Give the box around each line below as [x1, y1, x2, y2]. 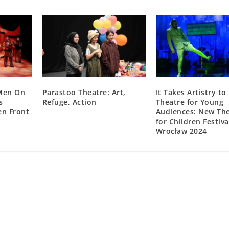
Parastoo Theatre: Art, [42, 87, 126, 97]
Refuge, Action [42, 97, 97, 107]
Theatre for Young [155, 97, 224, 107]
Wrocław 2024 [155, 126, 207, 136]
